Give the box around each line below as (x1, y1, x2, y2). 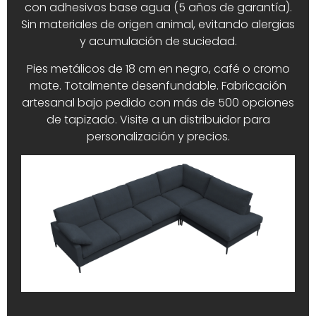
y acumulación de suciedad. (79, 33, 237, 50)
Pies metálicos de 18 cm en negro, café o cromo (26, 60, 290, 77)
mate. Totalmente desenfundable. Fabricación (30, 77, 286, 94)
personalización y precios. (86, 128, 230, 145)
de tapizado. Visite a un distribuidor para (46, 111, 270, 128)
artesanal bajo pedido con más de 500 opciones (22, 94, 294, 111)
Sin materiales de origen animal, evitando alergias (21, 16, 295, 33)
